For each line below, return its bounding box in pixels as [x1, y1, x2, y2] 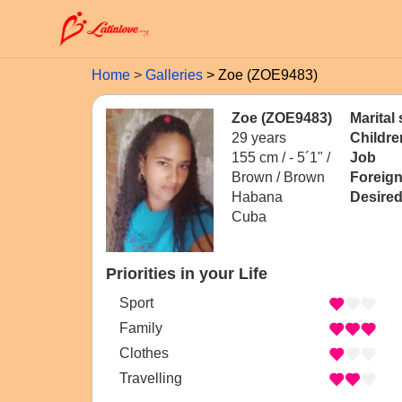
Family [119, 320, 162, 336]
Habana [232, 189, 283, 205]
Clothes [119, 345, 169, 362]
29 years [232, 130, 286, 145]
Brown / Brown [232, 170, 325, 185]
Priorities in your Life [106, 265, 267, 283]
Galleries [145, 67, 203, 83]
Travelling [119, 371, 182, 387]
